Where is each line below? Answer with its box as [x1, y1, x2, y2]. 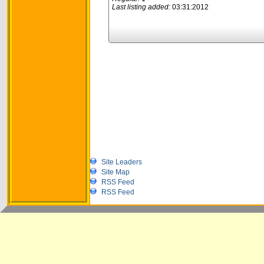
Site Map [101, 168, 130, 177]
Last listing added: [112, 2, 170, 11]
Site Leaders [101, 158, 142, 167]
